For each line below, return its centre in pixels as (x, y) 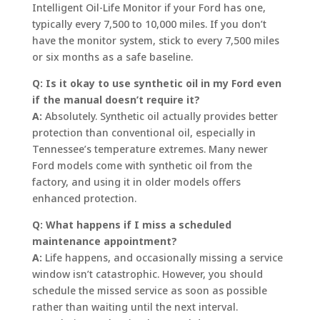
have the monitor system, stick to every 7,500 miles (155, 40)
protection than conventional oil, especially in (144, 132)
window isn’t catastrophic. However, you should (147, 274)
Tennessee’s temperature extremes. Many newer (150, 149)
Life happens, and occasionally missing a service (162, 257)
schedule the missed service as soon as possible (149, 290)
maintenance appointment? (104, 241)
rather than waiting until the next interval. (135, 306)
